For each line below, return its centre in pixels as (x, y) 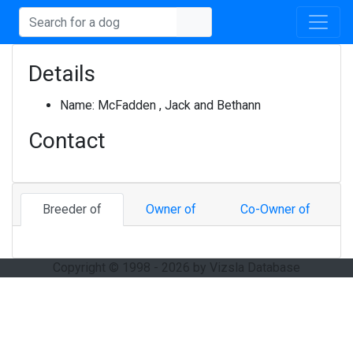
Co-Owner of (275, 209)
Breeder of (72, 209)
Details (62, 74)
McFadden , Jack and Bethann (179, 105)
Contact (67, 141)
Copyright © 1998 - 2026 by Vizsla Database (176, 268)
